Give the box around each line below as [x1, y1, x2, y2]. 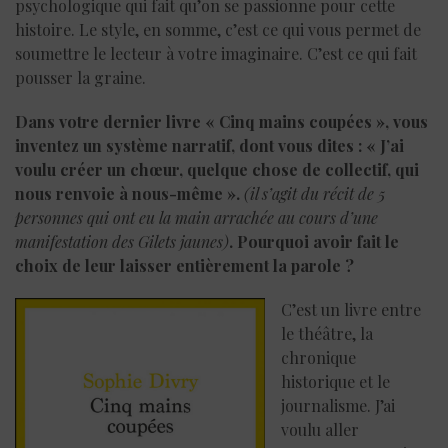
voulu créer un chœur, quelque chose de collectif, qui [15, 158, 419, 180]
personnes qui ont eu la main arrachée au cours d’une [15, 206, 378, 228]
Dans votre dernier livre [15, 110, 205, 132]
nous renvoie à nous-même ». [15, 182, 244, 204]
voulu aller [281, 418, 359, 440]
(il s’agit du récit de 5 [244, 182, 385, 204]
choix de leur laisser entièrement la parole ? [15, 254, 354, 276]
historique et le [281, 370, 390, 392]
